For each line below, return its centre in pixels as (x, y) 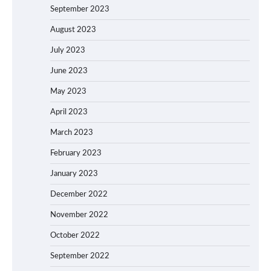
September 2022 (80, 256)
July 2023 (68, 50)
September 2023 (80, 9)
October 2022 (75, 235)
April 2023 (69, 112)
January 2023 (74, 174)
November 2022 (79, 215)
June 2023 (69, 71)
